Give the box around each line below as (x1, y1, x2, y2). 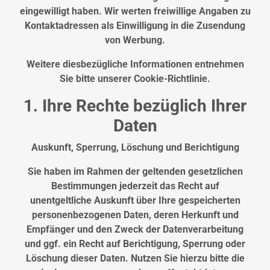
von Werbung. (105, 34, 165, 46)
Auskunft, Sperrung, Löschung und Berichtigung (31, 142, 239, 154)
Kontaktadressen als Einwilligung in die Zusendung (25, 20, 245, 32)
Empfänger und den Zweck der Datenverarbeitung (27, 224, 243, 236)
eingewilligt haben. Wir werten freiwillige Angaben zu (19, 5, 251, 17)
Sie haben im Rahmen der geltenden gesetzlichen (27, 166, 243, 178)
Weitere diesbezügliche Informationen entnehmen (26, 58, 244, 71)
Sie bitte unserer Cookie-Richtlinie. (60, 73, 210, 85)
